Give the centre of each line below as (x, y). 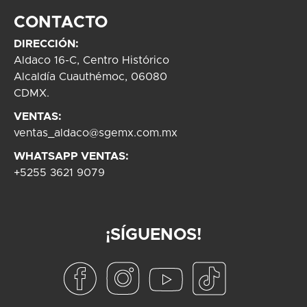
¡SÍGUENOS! (153, 235)
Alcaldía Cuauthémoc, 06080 (90, 77)
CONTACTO (61, 23)
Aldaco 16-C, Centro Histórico (91, 60)
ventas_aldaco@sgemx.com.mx (96, 133)
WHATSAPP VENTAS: (71, 156)
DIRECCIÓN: (46, 44)
